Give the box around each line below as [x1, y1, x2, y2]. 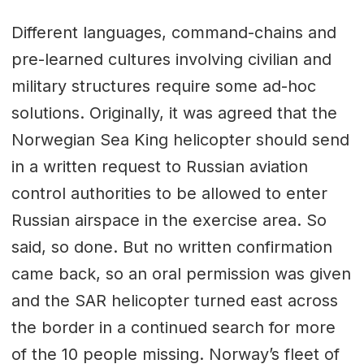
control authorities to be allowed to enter [11, 183, 327, 203]
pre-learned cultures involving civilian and [11, 49, 331, 69]
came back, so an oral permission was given [11, 263, 351, 284]
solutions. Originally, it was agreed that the [11, 102, 337, 123]
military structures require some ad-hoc [11, 76, 316, 96]
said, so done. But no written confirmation [11, 236, 332, 257]
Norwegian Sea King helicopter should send [11, 129, 349, 149]
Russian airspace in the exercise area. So [11, 210, 327, 230]
